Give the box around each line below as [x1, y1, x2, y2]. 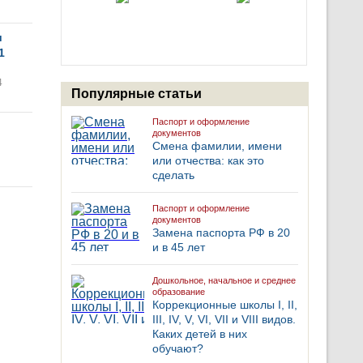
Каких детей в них [152, 327, 247, 340]
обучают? [152, 342, 203, 355]
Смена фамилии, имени [152, 139, 282, 152]
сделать [152, 169, 194, 181]
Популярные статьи [71, 87, 202, 100]
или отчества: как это [152, 154, 264, 167]
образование [152, 287, 205, 297]
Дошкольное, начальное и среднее [152, 275, 296, 285]
